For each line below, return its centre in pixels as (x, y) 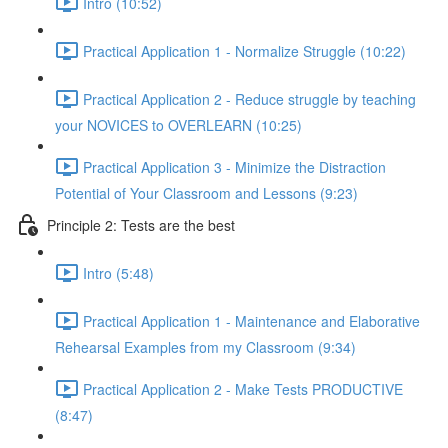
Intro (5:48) (118, 272)
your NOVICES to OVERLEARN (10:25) (178, 125)
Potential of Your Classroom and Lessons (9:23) (206, 193)
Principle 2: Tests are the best (141, 224)
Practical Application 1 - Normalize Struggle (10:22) (244, 50)
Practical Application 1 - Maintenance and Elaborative (251, 320)
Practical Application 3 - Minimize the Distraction (234, 166)
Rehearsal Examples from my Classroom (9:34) (205, 347)
